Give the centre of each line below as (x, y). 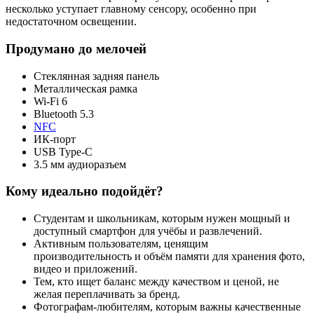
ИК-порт (55, 139)
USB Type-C (63, 151)
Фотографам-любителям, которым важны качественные (167, 307)
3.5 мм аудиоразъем (80, 164)
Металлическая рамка (86, 88)
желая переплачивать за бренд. (107, 294)
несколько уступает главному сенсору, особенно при (131, 9)
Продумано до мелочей (76, 48)
